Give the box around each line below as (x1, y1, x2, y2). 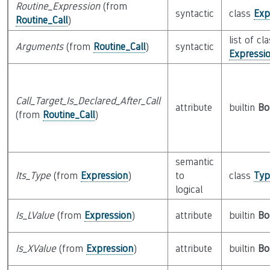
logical (175, 184, 202, 195)
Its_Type (15, 170, 51, 181)
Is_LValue (15, 210, 54, 221)
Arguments (15, 41, 63, 52)
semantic (175, 156, 214, 168)
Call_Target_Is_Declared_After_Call (15, 95, 160, 107)
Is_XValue (15, 243, 56, 254)
